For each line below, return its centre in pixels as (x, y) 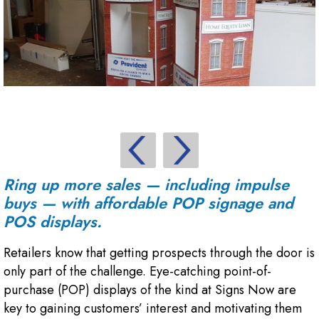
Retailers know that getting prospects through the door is (159, 252)
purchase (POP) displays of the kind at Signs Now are (150, 289)
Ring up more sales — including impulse (146, 184)
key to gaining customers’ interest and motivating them (153, 308)
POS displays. (53, 221)
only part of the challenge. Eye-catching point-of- (137, 271)
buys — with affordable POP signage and (148, 203)
